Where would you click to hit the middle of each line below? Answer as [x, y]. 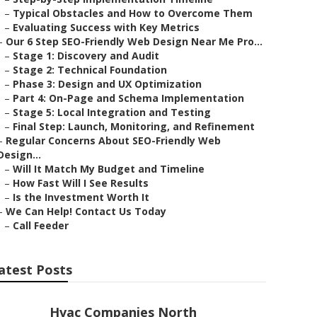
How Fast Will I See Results [81, 183]
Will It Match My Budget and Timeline [109, 169]
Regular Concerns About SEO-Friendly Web [113, 140]
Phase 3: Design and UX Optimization [107, 84]
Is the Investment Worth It [81, 197]
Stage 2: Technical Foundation [90, 70]
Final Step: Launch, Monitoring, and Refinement [134, 126]
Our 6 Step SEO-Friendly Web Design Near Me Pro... [134, 41]
